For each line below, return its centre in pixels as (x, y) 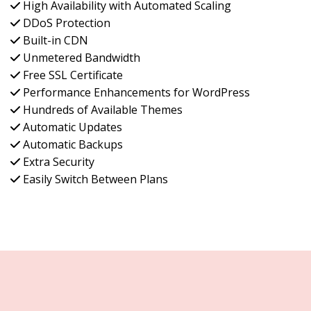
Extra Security (59, 162)
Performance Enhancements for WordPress (136, 93)
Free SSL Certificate (73, 75)
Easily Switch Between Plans (95, 179)
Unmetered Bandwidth (82, 58)
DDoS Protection (67, 23)
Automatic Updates (73, 127)
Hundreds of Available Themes (103, 110)
